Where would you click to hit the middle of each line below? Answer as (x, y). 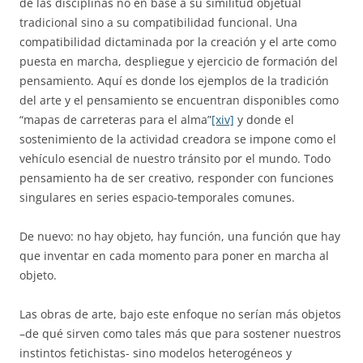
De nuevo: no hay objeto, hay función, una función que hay (180, 236)
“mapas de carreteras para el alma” (115, 120)
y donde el (264, 120)
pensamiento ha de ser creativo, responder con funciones (177, 178)
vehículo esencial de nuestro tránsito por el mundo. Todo (175, 158)
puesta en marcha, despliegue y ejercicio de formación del (179, 61)
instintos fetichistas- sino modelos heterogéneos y (156, 353)
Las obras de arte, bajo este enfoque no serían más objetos (180, 314)
